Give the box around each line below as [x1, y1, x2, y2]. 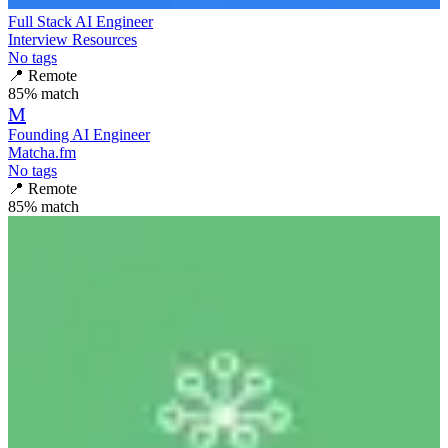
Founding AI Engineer [8, 126, 150, 144]
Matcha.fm [8, 144, 76, 162]
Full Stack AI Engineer [8, 13, 153, 31]
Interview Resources [8, 31, 137, 49]
